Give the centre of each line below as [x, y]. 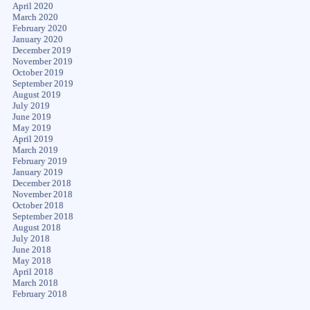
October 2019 [38, 72]
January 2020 [37, 39]
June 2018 [31, 249]
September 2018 [43, 216]
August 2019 [36, 94]
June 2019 [31, 117]
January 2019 [37, 172]
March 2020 [35, 17]
